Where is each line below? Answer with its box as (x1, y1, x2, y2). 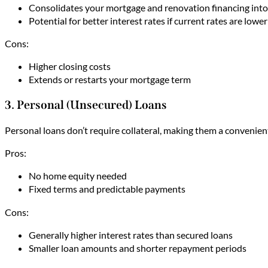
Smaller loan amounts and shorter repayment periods (29, 242, 246, 254)
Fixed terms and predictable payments (29, 183, 185, 195)
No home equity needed (29, 170, 127, 182)
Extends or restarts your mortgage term (29, 74, 191, 86)
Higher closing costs (29, 60, 111, 72)
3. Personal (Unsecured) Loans (5, 98, 167, 112)
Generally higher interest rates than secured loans (29, 229, 233, 240)
